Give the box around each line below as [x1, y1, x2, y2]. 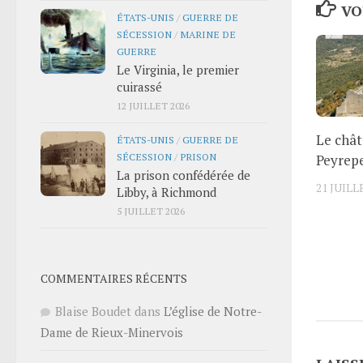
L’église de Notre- [164, 302, 262, 319]
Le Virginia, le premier [117, 61, 239, 78]
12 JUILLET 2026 [117, 98, 190, 112]
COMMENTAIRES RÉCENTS [41, 270, 187, 286]
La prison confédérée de [117, 166, 250, 183]
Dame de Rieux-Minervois [41, 323, 183, 340]
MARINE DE [180, 27, 236, 41]
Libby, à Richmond [117, 183, 216, 200]
